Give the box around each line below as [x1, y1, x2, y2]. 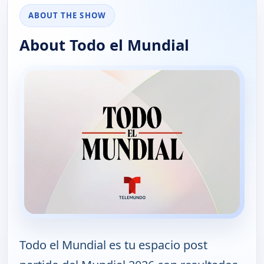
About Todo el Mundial [19, 35, 189, 56]
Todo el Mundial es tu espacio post [19, 236, 207, 253]
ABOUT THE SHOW [28, 10, 106, 21]
